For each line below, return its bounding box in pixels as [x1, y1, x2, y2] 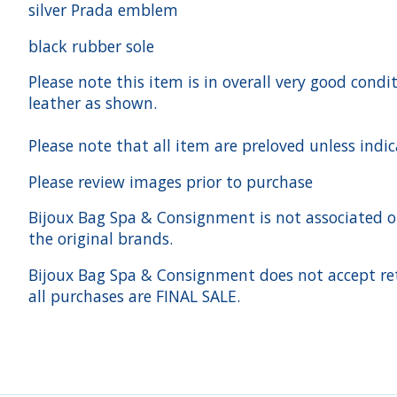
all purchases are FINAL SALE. [28, 284, 240, 307]
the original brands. [28, 228, 173, 250]
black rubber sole [28, 35, 154, 57]
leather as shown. [28, 92, 161, 114]
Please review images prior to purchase [28, 170, 313, 192]
